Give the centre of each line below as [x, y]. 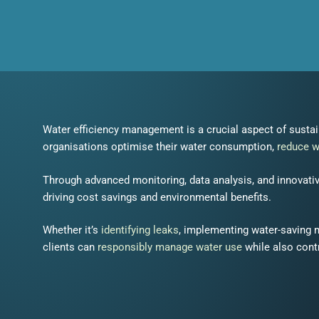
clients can [70, 247]
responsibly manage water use [170, 247]
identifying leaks [140, 230]
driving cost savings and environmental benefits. [158, 197]
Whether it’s [72, 230]
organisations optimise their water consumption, [160, 147]
